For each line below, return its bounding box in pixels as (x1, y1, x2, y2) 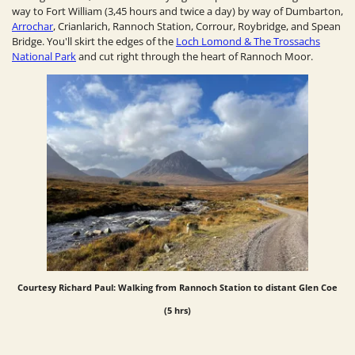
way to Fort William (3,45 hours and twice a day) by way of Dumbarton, (12, 4, 343, 19)
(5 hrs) (164, 303, 191, 316)
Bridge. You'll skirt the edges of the (12, 34, 176, 49)
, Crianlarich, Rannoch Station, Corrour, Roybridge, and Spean (53, 19, 341, 34)
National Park (12, 49, 76, 64)
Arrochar (12, 19, 53, 34)
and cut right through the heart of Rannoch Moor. (76, 49, 315, 64)
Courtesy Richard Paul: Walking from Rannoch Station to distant (17, 281, 299, 293)
